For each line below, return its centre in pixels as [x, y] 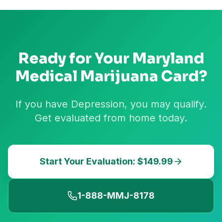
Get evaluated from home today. [111, 118]
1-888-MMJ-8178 [116, 195]
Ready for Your [75, 58]
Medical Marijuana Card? [111, 76]
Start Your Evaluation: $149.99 [106, 161]
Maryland [168, 58]
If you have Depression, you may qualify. [111, 104]
